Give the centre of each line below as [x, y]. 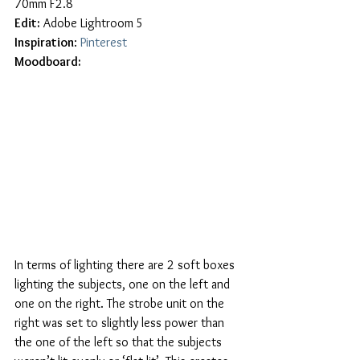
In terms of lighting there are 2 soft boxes [126, 264]
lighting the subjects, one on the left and [124, 284]
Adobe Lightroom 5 [92, 22]
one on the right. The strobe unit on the [121, 303]
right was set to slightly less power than [121, 322]
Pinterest [104, 42]
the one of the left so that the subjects [120, 342]
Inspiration [44, 42]
